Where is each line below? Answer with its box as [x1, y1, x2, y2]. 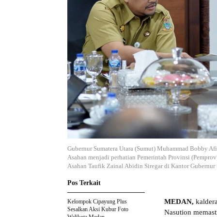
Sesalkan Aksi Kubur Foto [67, 206, 128, 213]
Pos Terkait [67, 179, 101, 187]
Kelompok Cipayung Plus [67, 198, 127, 205]
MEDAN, [164, 198, 194, 206]
